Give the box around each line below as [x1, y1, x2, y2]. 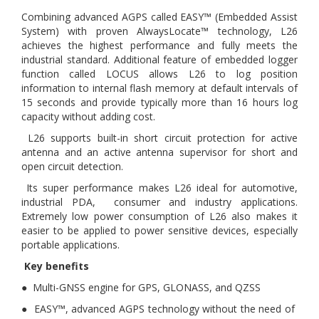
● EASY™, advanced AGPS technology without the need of [21, 302, 298, 315]
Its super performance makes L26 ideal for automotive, [21, 181, 298, 194]
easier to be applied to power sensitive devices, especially [21, 224, 298, 237]
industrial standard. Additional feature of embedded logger [21, 53, 298, 66]
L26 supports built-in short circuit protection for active [21, 131, 298, 145]
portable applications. [21, 238, 122, 251]
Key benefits [24, 259, 89, 273]
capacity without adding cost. [21, 110, 155, 123]
